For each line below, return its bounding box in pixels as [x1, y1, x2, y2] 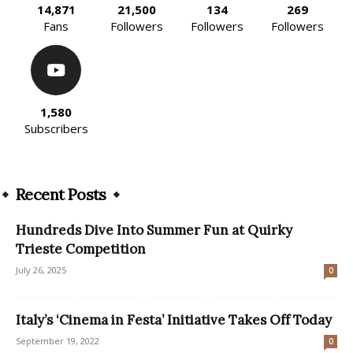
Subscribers [24, 120, 88, 136]
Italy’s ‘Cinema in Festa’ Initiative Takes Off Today [16, 310, 332, 329]
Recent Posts [16, 184, 106, 204]
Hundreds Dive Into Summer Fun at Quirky [16, 221, 292, 239]
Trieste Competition [16, 240, 146, 258]
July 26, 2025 [16, 263, 66, 276]
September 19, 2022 [16, 334, 99, 347]
